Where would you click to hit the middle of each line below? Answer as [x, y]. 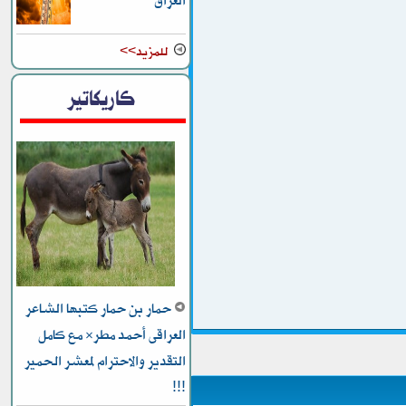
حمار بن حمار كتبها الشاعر [100, 309]
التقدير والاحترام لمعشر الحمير [106, 361]
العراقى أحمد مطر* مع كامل [112, 335]
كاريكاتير [101, 98]
